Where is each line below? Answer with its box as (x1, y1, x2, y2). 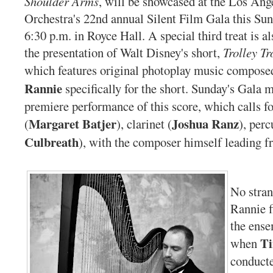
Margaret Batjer (29, 115, 116, 133)
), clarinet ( (116, 115, 172, 133)
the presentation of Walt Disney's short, (24, 44, 223, 62)
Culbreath (24, 133, 79, 152)
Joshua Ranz (172, 115, 239, 133)
